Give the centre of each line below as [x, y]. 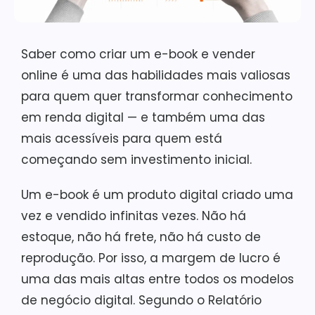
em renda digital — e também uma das [143, 117]
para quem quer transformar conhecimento [157, 96]
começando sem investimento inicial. [136, 159]
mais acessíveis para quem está [122, 138]
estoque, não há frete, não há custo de [141, 237]
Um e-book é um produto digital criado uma [157, 194]
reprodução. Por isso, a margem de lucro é [151, 258]
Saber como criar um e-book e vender [138, 54]
